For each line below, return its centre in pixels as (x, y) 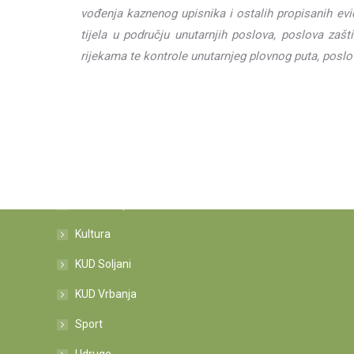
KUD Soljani (103, 264)
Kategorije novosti (113, 172)
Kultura (93, 234)
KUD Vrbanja (106, 294)
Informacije (104, 204)
